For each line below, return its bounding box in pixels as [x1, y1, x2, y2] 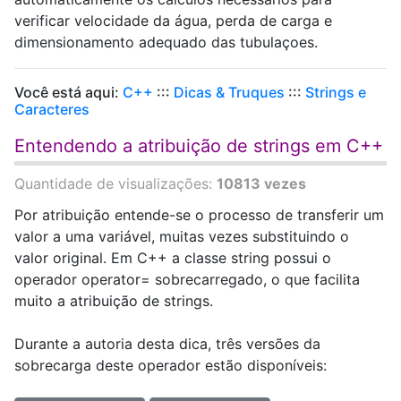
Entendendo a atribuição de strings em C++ [14, 135, 383, 157]
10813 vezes [217, 175, 306, 192]
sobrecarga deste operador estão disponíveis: [14, 356, 327, 374]
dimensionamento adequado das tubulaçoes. [14, 33, 318, 51]
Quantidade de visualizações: [14, 175, 217, 192]
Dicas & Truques [174, 83, 285, 101]
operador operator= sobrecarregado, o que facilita [14, 270, 360, 288]
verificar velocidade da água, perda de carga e [14, 12, 332, 30]
